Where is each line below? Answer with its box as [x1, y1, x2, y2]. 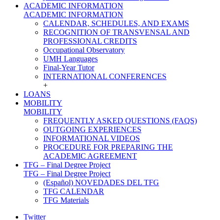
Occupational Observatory [43, 46, 125, 54]
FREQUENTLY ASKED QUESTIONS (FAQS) [43, 116, 197, 125]
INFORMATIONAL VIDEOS [43, 134, 140, 142]
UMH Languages [43, 55, 98, 63]
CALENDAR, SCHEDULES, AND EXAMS [43, 19, 189, 27]
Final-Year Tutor [43, 63, 94, 72]
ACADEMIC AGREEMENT [43, 152, 137, 160]
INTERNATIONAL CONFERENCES [43, 72, 166, 81]
